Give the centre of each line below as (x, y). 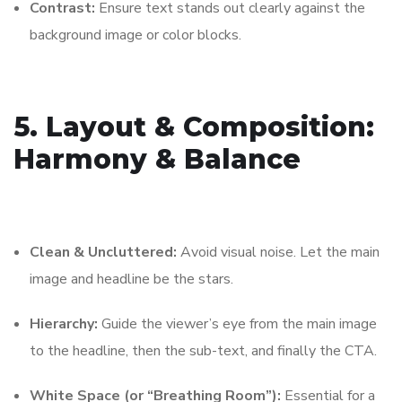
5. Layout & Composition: (194, 127)
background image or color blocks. (135, 35)
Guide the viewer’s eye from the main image (237, 324)
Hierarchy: (64, 324)
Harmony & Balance (157, 160)
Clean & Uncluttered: (103, 253)
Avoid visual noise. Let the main (278, 253)
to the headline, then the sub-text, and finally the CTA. (203, 351)
